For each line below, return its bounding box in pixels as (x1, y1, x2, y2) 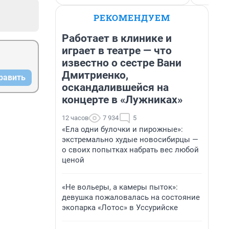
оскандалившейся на (62, 81, 169, 94)
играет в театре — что (62, 44, 172, 57)
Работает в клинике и (62, 32, 172, 44)
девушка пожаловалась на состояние (62, 193, 200, 202)
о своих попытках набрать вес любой (62, 145, 199, 154)
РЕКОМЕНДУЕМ (94, 12, 170, 24)
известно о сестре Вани (62, 57, 181, 69)
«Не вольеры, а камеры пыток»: (62, 182, 178, 192)
